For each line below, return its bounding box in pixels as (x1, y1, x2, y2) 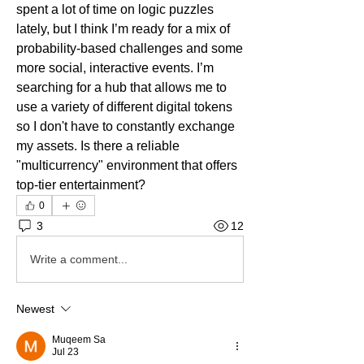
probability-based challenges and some (16, 41, 243, 55)
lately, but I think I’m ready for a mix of (16, 22, 230, 36)
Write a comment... (30, 252, 128, 266)
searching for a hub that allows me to (16, 80, 227, 94)
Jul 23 (52, 346, 79, 357)
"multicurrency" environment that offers (16, 158, 237, 172)
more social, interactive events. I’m (16, 61, 214, 75)
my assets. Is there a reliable (16, 139, 180, 153)
